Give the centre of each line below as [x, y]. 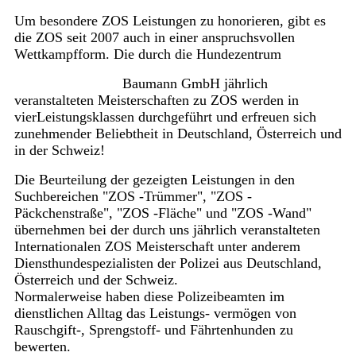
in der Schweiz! [59, 151]
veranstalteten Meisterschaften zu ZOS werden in [156, 101]
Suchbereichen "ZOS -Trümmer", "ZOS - [133, 197]
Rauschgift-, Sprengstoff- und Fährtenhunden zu [153, 330]
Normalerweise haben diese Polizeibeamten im [149, 297]
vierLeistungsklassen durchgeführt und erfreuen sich [165, 117]
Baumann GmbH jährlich [195, 84]
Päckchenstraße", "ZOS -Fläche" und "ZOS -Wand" [163, 213]
